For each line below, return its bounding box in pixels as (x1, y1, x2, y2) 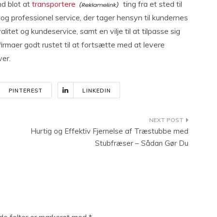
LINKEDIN (82, 87, 111, 94)
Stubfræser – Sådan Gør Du (95, 139, 188, 148)
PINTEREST (8, 87, 43, 94)
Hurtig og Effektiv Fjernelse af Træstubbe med (31, 126, 188, 136)
